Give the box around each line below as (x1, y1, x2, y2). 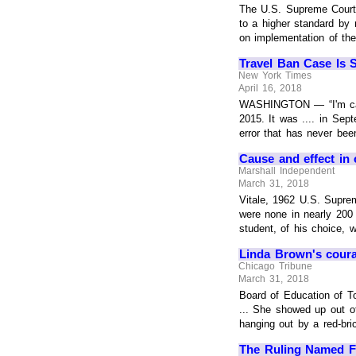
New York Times (238, 70, 311, 82)
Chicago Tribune (238, 261, 312, 273)
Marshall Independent (238, 165, 335, 177)
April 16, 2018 (238, 82, 302, 94)
